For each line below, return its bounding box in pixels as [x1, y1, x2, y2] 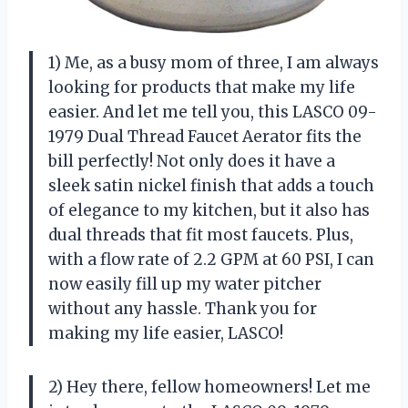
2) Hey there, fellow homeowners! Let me [48, 377, 371, 398]
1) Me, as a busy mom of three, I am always [48, 53, 379, 74]
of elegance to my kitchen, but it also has [48, 200, 370, 221]
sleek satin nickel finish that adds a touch [48, 176, 374, 197]
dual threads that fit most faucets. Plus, [48, 225, 353, 246]
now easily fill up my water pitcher [48, 274, 321, 295]
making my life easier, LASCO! [48, 323, 283, 344]
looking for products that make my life [48, 77, 355, 98]
